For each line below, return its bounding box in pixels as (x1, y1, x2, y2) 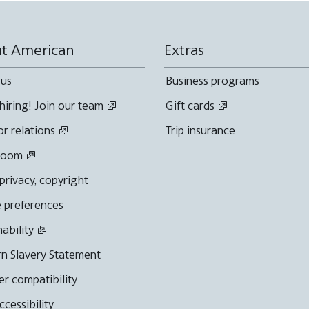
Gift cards (166, 98, 215, 112)
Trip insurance (166, 123, 235, 137)
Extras (164, 41, 204, 59)
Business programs (166, 73, 259, 88)
